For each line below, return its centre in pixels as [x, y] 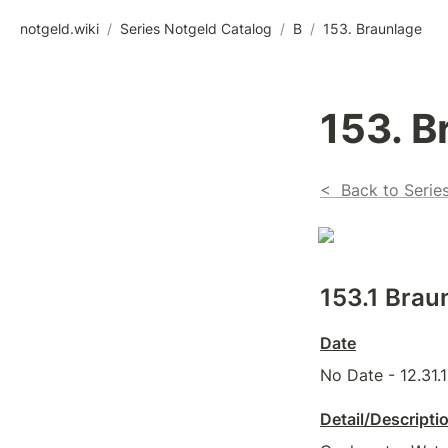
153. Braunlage [372, 28]
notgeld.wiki [59, 28]
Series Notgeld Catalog [196, 28]
